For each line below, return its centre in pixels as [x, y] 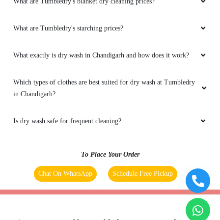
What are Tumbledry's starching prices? [68, 28]
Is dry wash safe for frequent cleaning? [67, 121]
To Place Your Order [110, 155]
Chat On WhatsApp [65, 174]
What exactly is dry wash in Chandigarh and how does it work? [101, 55]
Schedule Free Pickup [143, 174]
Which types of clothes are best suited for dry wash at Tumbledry [104, 82]
